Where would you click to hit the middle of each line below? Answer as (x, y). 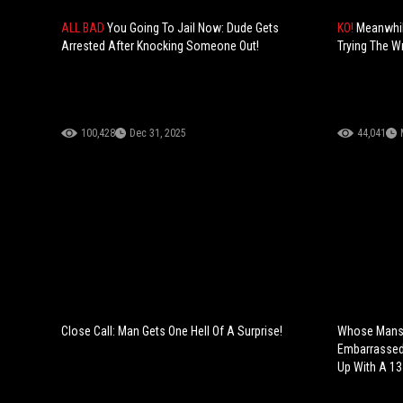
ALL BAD (84, 28)
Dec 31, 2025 (158, 134)
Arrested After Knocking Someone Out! (160, 46)
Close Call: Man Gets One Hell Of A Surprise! (172, 331)
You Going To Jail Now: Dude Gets (193, 28)
